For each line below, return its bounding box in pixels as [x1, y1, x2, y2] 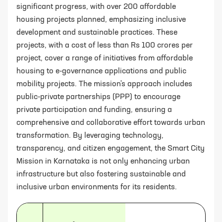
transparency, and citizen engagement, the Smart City [16, 144, 205, 153]
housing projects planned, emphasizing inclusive [16, 15, 186, 24]
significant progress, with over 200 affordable [16, 2, 176, 11]
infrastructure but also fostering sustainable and [16, 170, 186, 178]
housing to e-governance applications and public [16, 67, 186, 75]
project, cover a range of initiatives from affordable [16, 54, 193, 62]
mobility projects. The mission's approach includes [16, 80, 192, 88]
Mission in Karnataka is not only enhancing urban [16, 157, 190, 166]
